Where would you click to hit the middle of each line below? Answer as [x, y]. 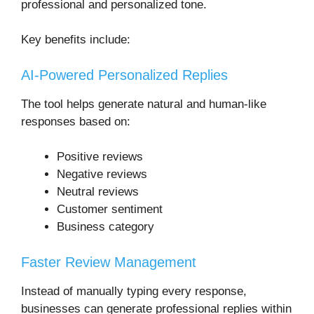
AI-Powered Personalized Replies [124, 75]
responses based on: [76, 121]
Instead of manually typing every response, [134, 291]
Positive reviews [100, 157]
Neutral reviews [98, 192]
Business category [105, 227]
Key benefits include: [76, 40]
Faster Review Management [109, 262]
